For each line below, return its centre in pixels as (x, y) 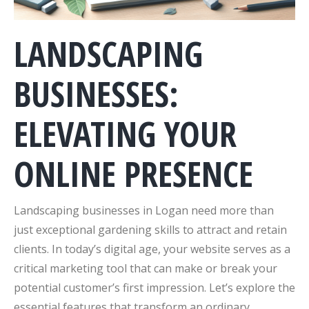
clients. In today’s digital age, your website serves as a (152, 249)
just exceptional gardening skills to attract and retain (150, 229)
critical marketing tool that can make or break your (146, 268)
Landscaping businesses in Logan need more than (144, 210)
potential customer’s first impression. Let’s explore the (154, 287)
